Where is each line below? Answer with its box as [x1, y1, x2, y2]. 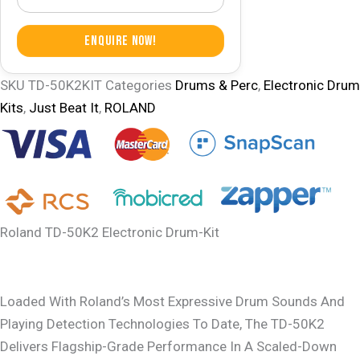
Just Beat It [29, 100, 99, 117]
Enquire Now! [84, 32, 157, 49]
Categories [105, 77, 172, 94]
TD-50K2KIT [28, 77, 105, 94]
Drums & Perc [175, 77, 258, 94]
